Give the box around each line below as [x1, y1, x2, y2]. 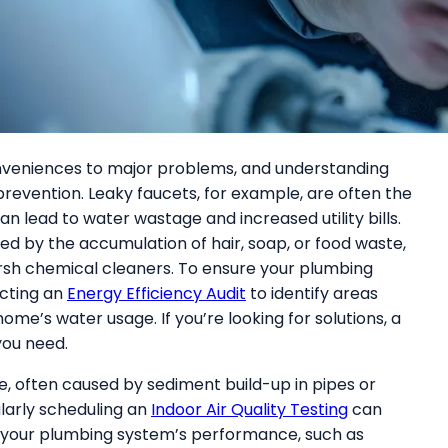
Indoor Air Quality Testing [151, 397, 348, 421]
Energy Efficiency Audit [67, 281, 246, 305]
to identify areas [246, 281, 378, 305]
